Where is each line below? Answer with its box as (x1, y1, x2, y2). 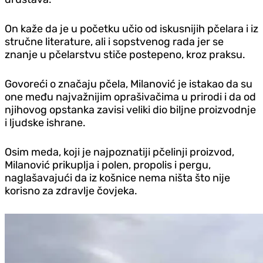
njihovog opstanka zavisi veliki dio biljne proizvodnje (5, 103, 256, 116)
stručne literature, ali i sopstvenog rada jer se (5, 35, 224, 48)
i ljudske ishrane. (5, 116, 86, 129)
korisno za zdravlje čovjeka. (5, 184, 137, 197)
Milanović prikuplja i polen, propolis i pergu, (5, 158, 211, 171)
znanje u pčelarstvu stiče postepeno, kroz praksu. (5, 48, 245, 61)
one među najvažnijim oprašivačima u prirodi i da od (5, 90, 256, 103)
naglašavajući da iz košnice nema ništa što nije (5, 171, 230, 184)
